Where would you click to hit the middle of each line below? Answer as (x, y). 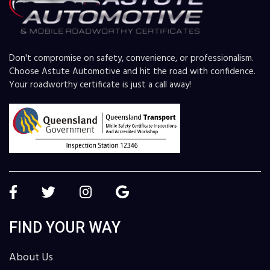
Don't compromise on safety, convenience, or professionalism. (131, 59)
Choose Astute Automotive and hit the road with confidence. (132, 72)
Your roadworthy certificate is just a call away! (100, 85)
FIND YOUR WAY (65, 228)
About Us (31, 258)
